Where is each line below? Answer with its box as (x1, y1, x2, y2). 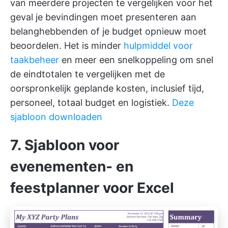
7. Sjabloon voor (10, 136, 119, 154)
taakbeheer (10, 54, 59, 65)
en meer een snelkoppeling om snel (59, 54, 213, 65)
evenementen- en (10, 157, 133, 175)
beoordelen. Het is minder (10, 40, 124, 51)
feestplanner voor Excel (10, 179, 174, 196)
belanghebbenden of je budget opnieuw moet (10, 25, 207, 37)
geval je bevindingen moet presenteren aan (10, 11, 196, 22)
